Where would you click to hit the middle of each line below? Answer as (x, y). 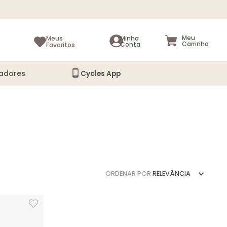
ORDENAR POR (128, 174)
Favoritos (61, 45)
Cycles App (100, 73)
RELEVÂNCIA (172, 174)
